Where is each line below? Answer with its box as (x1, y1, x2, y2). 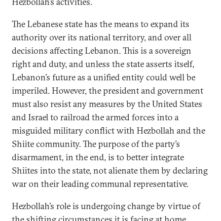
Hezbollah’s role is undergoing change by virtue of (12, 200, 200, 212)
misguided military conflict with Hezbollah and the (12, 125, 205, 136)
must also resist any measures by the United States (12, 98, 202, 110)
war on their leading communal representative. (12, 178, 188, 189)
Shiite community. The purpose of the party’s (12, 138, 180, 149)
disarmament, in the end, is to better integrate (12, 151, 184, 163)
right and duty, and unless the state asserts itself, (12, 58, 194, 70)
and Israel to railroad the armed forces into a (12, 111, 179, 123)
